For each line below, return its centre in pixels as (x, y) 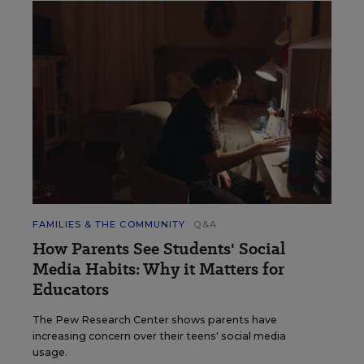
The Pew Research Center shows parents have (155, 319)
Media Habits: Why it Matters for (158, 269)
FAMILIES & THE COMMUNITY (109, 224)
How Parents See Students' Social (159, 248)
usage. (50, 352)
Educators (71, 289)
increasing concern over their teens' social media (159, 336)
